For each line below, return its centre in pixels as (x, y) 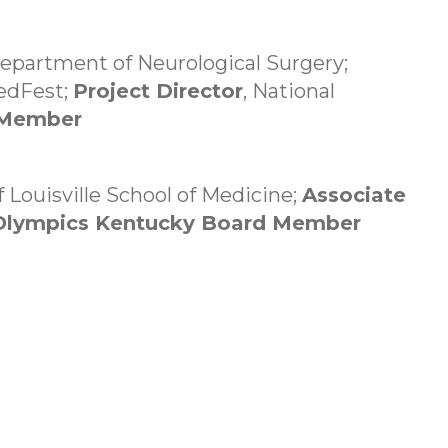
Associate (354, 195)
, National (289, 91)
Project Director (158, 91)
